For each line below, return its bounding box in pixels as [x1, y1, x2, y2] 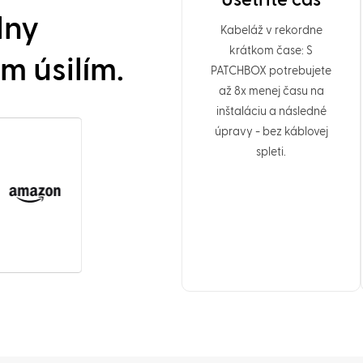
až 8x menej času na [218, 85, 324, 98]
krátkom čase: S [229, 45, 314, 58]
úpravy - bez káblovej [214, 126, 328, 139]
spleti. [256, 146, 287, 159]
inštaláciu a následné [216, 105, 327, 118]
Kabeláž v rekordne [220, 24, 322, 37]
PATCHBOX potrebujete [211, 65, 332, 78]
